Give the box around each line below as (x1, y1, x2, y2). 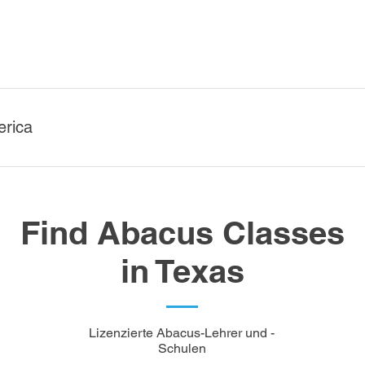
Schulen (157, 341, 206, 356)
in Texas (120, 252, 244, 290)
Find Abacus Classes (20, 213, 345, 252)
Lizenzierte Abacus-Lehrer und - (89, 325, 275, 341)
